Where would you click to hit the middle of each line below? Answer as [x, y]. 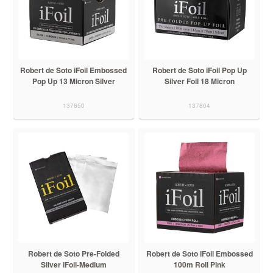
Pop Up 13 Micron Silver [73, 81]
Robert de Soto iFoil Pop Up [199, 70]
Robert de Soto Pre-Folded [73, 253]
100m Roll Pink [199, 264]
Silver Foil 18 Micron [199, 81]
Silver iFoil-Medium [73, 264]
